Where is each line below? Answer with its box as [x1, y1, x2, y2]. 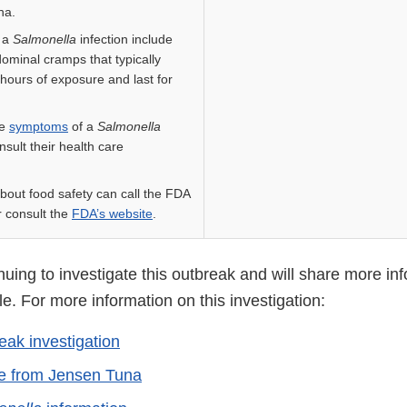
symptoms [9, 119, 68, 134]
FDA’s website [72, 206, 153, 222]
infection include [76, 32, 173, 47]
